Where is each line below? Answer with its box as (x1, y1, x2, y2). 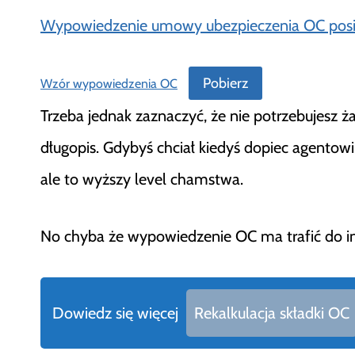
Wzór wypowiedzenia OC (40, 75, 177, 91)
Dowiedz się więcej (52, 303, 178, 323)
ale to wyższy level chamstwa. (40, 170, 243, 189)
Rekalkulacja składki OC (194, 303, 349, 323)
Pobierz (202, 74, 248, 92)
